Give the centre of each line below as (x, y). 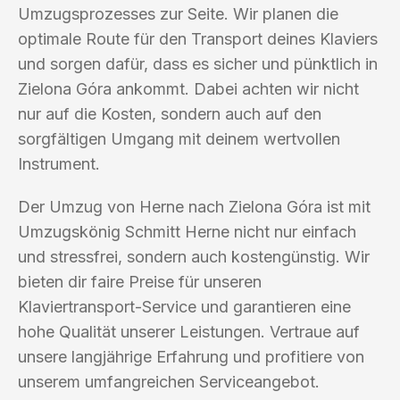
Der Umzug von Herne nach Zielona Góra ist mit (194, 206)
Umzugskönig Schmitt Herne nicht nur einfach (187, 231)
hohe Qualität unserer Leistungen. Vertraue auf (189, 331)
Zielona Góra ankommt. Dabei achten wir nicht (188, 88)
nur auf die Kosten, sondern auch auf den (170, 113)
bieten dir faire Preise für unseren (140, 281)
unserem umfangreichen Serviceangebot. (169, 381)
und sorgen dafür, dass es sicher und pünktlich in (198, 63)
